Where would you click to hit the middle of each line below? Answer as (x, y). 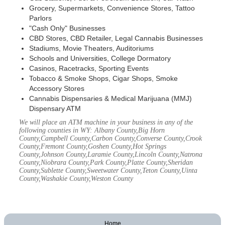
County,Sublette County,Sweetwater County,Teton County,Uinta (108, 171)
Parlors (40, 18)
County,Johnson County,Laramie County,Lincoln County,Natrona (111, 154)
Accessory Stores (57, 88)
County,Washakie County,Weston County (76, 179)
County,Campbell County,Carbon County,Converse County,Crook (110, 138)
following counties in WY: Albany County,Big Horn (92, 130)
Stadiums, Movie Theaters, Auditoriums (91, 48)
